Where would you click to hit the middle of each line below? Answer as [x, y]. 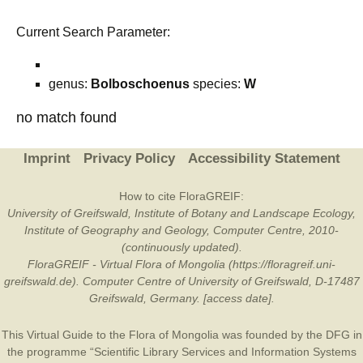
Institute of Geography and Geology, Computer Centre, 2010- [181, 230]
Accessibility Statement [264, 158]
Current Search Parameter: [93, 32]
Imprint [47, 158]
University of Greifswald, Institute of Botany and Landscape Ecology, [181, 213]
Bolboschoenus [140, 84]
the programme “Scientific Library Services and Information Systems [181, 352]
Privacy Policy [129, 158]
